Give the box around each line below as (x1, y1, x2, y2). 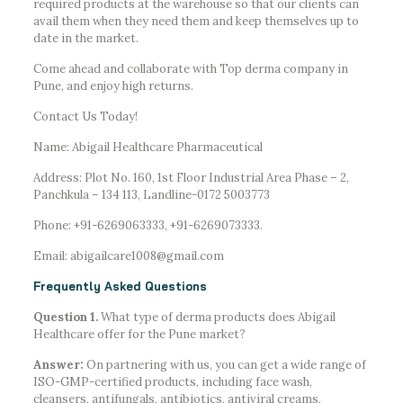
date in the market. (32, 30, 139, 46)
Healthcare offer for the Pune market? (32, 326, 246, 342)
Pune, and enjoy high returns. (32, 77, 193, 94)
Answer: (32, 356, 84, 372)
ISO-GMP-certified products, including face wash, (32, 373, 312, 390)
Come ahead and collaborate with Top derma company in (32, 60, 348, 76)
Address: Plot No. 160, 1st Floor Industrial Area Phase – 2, (32, 169, 349, 185)
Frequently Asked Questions (32, 278, 207, 293)
